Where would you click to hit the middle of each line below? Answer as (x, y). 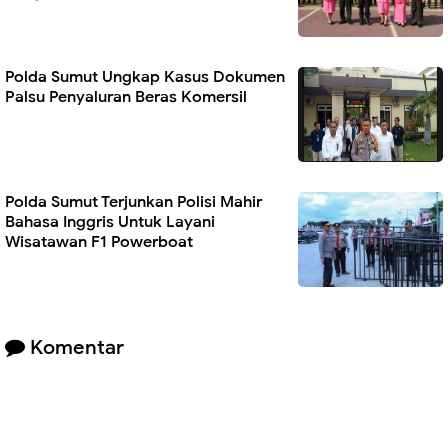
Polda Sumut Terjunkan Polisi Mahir (133, 202)
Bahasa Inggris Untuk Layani (110, 222)
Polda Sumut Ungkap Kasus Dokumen (145, 77)
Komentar (74, 348)
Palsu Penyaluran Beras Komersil (126, 97)
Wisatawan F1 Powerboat (99, 242)
